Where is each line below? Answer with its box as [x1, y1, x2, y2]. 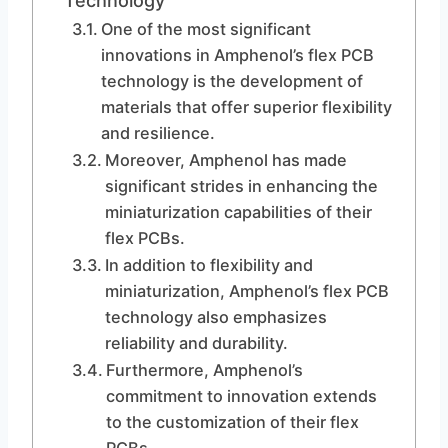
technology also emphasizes [104, 307, 327, 327]
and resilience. [100, 123, 215, 143]
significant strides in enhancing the [104, 176, 378, 196]
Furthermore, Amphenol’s [105, 360, 303, 380]
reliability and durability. [104, 333, 288, 353]
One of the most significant [100, 19, 311, 39]
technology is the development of [100, 71, 363, 91]
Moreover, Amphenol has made [104, 150, 347, 170]
